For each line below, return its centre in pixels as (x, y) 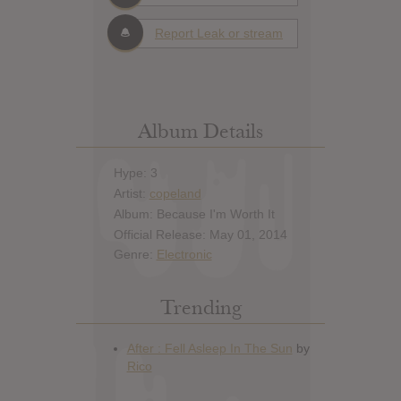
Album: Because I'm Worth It (194, 213)
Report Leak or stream (219, 34)
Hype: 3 (135, 173)
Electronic (184, 255)
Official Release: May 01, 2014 (200, 234)
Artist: (131, 194)
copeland (175, 194)
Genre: (135, 255)
